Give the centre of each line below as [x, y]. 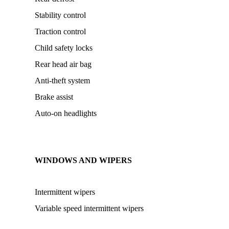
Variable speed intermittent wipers [89, 208]
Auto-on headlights [66, 113]
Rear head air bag [63, 64]
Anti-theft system [62, 81]
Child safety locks [64, 48]
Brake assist [54, 97]
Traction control [60, 31]
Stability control [60, 15]
